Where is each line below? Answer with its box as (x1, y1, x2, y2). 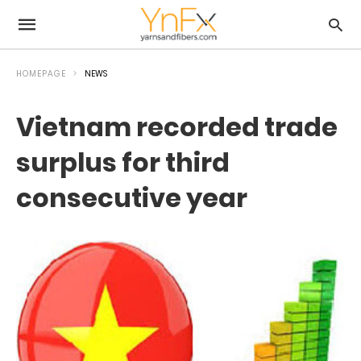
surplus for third (16, 144, 230, 180)
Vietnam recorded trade (16, 109, 338, 145)
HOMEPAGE (16, 68, 66, 80)
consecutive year (16, 180, 247, 216)
